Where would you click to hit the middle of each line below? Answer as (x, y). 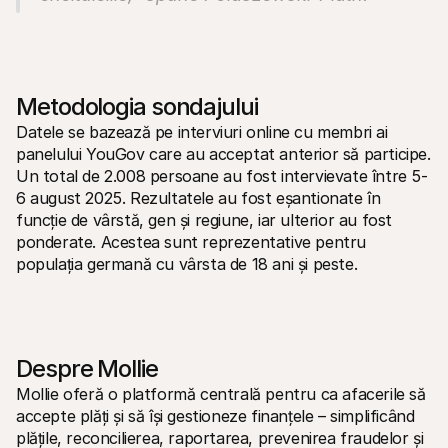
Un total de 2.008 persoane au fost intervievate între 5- (222, 176)
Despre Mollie (87, 368)
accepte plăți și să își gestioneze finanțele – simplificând (215, 416)
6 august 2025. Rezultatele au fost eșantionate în (198, 198)
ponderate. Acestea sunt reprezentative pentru (191, 242)
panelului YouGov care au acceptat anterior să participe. (223, 154)
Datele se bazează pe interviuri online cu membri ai (202, 132)
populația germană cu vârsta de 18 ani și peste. (187, 264)
